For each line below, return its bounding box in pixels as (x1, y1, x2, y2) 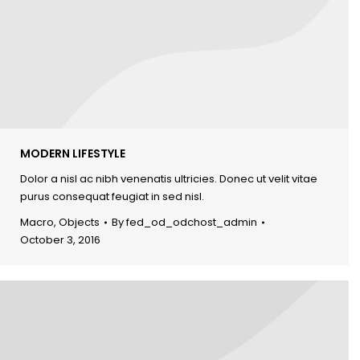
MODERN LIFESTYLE (20, 145, 125, 162)
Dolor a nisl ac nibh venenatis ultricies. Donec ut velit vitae (20, 170, 317, 186)
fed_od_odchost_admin (126, 214, 257, 230)
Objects (59, 214, 100, 230)
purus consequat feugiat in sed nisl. (20, 188, 204, 204)
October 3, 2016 (20, 231, 100, 247)
